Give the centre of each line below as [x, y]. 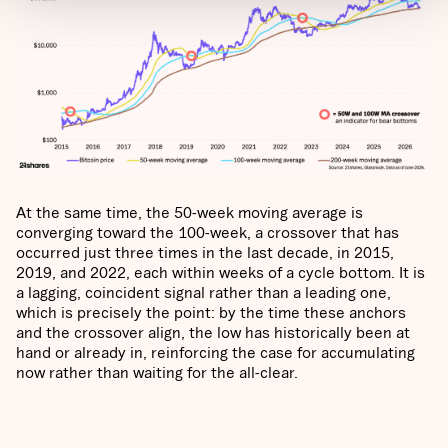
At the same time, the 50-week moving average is [189, 212]
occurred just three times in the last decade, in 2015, [205, 252]
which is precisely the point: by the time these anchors [211, 312]
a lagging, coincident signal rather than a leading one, [203, 292]
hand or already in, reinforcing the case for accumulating [215, 352]
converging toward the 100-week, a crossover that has [207, 232]
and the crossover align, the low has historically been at [213, 332]
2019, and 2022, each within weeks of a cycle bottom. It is [220, 272]
